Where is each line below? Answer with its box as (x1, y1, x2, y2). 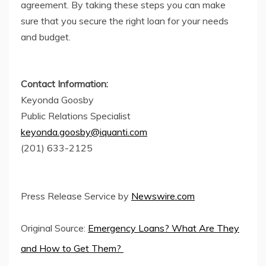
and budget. (21, 31, 71, 43)
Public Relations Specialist (21, 110, 131, 122)
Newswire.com (131, 190, 195, 202)
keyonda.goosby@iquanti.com (21, 126, 147, 138)
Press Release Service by (21, 190, 131, 202)
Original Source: (21, 222, 88, 235)
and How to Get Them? (21, 242, 123, 255)
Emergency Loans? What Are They (88, 222, 239, 235)
